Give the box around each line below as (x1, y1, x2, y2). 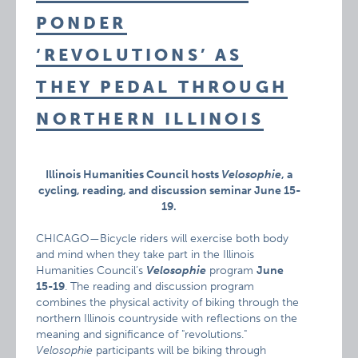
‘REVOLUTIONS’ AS (36, 45, 243, 65)
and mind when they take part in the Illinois (36, 248, 255, 261)
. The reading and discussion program (65, 280, 255, 293)
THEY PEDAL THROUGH (36, 77, 288, 97)
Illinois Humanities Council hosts (46, 168, 221, 181)
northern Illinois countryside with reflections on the (36, 312, 298, 325)
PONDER (36, 13, 127, 33)
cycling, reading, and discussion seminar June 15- (38, 184, 300, 197)
